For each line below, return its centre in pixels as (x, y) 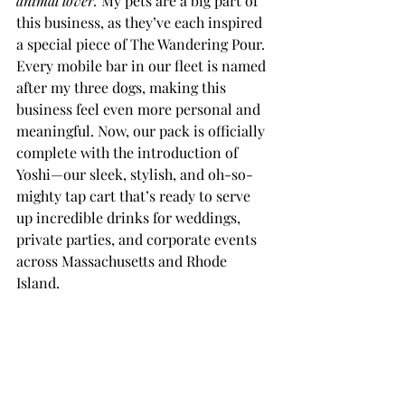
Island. (38, 283)
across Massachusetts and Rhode (123, 261)
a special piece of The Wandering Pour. (142, 44)
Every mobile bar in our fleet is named (143, 66)
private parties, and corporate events (138, 239)
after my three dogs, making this (123, 87)
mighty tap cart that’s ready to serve (135, 196)
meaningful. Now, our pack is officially (142, 131)
